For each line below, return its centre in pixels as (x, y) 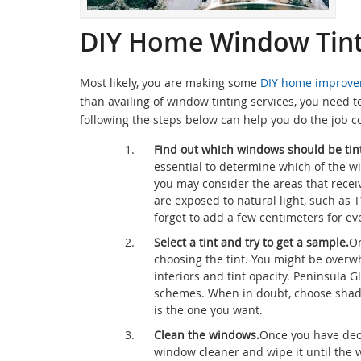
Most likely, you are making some (170, 83)
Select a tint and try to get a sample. (251, 242)
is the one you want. (208, 310)
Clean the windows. (207, 335)
